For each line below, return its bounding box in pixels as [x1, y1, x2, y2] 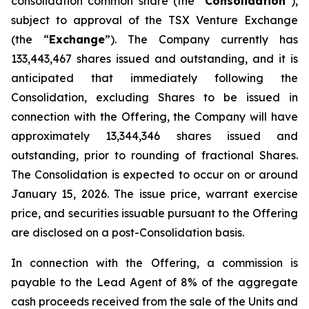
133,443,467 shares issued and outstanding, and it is [11, 52, 298, 66]
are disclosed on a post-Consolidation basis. [11, 226, 244, 239]
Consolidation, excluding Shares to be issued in [11, 90, 298, 104]
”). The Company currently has [105, 32, 298, 46]
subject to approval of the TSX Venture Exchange [11, 13, 298, 27]
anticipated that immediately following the [11, 71, 298, 85]
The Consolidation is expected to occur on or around [11, 168, 298, 181]
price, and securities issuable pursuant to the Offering [11, 206, 298, 220]
